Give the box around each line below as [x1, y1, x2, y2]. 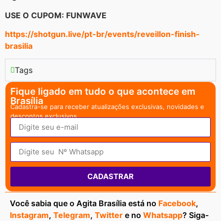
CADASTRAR [87, 172, 134, 182]
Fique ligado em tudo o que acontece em [10, 86, 195, 98]
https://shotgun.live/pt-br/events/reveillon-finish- [5, 29, 200, 39]
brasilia [5, 40, 33, 51]
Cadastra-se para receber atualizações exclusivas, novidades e [10, 103, 204, 111]
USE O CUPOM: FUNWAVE [5, 10, 107, 20]
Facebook [158, 198, 196, 208]
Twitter [95, 210, 123, 220]
